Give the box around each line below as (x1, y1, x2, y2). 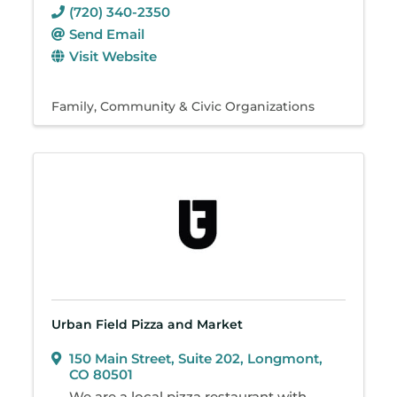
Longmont (247, 349, 320, 367)
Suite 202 (178, 349, 241, 367)
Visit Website (69, 47, 158, 65)
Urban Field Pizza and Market (51, 315, 244, 332)
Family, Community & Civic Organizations (51, 98, 315, 113)
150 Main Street (69, 349, 172, 367)
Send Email (69, 25, 145, 43)
